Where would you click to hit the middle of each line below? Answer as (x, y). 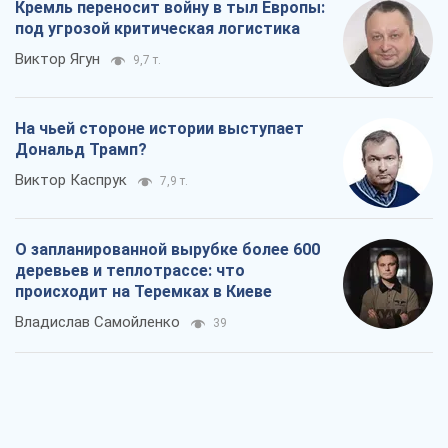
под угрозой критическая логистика (157, 29)
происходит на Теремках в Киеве (143, 292)
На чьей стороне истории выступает (159, 129)
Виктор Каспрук (71, 180)
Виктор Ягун (57, 59)
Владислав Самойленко (97, 322)
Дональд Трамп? (81, 150)
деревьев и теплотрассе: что (130, 271)
